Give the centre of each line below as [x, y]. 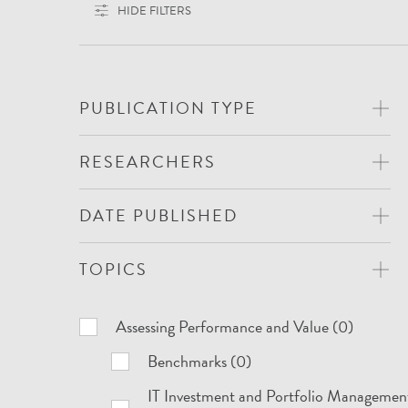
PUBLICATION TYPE [168, 108]
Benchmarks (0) [200, 361]
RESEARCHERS [148, 162]
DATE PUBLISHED [159, 215]
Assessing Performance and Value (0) [235, 326]
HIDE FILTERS [155, 11]
